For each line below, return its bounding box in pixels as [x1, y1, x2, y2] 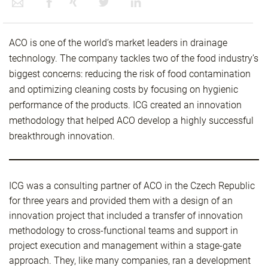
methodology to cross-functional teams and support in [9, 225, 238, 236]
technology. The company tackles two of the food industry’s [9, 53, 258, 64]
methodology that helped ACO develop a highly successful [9, 115, 254, 126]
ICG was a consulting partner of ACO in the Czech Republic [9, 180, 255, 191]
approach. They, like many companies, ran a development [9, 255, 251, 266]
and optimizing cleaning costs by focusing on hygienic [9, 84, 238, 95]
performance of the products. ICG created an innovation [9, 99, 242, 111]
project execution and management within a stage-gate [9, 240, 241, 251]
